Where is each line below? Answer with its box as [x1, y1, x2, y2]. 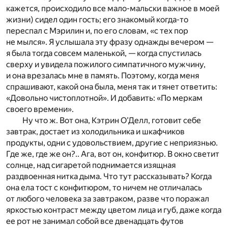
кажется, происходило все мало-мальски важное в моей [6, 4, 219, 14]
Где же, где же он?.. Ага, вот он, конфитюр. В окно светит [6, 149, 219, 159]
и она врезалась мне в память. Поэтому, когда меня [6, 71, 199, 81]
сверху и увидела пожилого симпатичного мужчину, [6, 60, 206, 70]
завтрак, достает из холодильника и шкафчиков [6, 127, 185, 137]
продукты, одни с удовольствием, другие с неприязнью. [6, 138, 218, 148]
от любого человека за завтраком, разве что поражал [6, 194, 209, 204]
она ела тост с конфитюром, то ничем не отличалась [6, 183, 202, 193]
